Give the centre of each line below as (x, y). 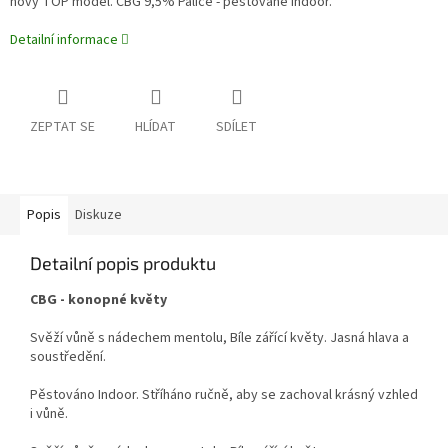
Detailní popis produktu (123, 263)
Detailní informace (64, 40)
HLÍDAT (155, 127)
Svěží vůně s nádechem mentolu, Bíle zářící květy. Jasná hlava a (219, 338)
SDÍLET (236, 127)
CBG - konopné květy (98, 300)
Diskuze (98, 215)
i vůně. (49, 414)
